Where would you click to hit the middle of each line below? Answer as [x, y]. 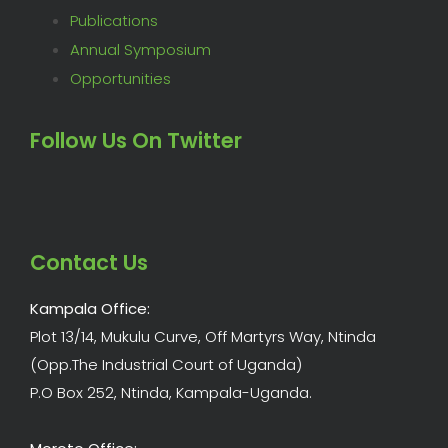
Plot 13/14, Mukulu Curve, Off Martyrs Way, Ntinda [203, 337]
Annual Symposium [140, 49]
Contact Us [89, 263]
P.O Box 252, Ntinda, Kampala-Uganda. [171, 393]
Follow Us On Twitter [136, 140]
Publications [114, 20]
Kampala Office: [90, 309]
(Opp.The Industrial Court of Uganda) [166, 365]
